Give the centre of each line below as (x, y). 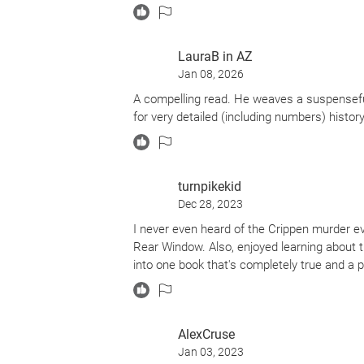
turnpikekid (210, 186)
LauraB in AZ (215, 56)
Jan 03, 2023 (211, 352)
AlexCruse (206, 334)
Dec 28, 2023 (210, 204)
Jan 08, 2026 (211, 74)
